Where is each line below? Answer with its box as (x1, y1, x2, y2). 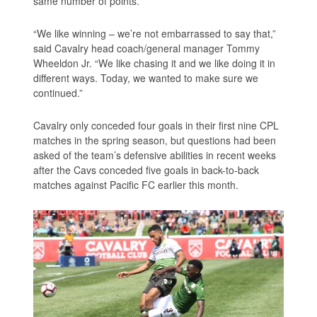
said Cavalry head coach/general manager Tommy (33, 41, 260, 56)
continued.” (33, 86, 83, 100)
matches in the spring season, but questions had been (33, 133, 277, 148)
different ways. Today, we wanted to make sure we (33, 71, 259, 86)
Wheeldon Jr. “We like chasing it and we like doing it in (33, 56, 276, 71)
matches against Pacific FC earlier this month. (33, 178, 239, 192)
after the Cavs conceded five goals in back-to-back (33, 163, 260, 178)
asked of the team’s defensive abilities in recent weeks (33, 148, 277, 163)
